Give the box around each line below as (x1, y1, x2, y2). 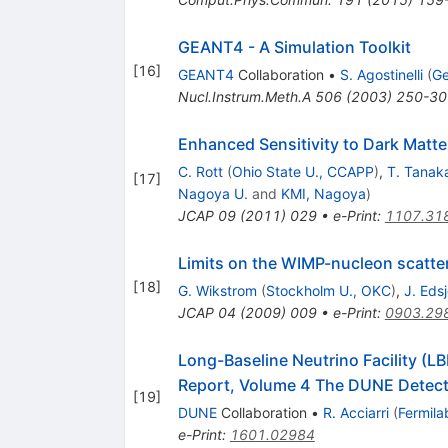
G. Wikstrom (177, 281, 257, 299)
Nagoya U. (177, 184, 248, 202)
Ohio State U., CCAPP (231, 162, 374, 180)
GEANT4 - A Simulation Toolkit (177, 36, 411, 57)
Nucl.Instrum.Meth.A (177, 87, 311, 105)
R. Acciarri (322, 403, 389, 421)
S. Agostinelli (339, 65, 423, 83)
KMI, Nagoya (280, 184, 366, 202)
